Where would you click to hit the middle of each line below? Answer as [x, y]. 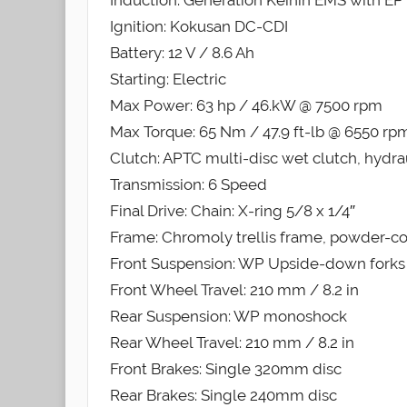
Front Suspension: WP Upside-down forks [258, 264]
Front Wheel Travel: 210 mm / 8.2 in [234, 290]
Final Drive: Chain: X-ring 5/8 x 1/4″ [233, 211]
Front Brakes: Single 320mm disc [226, 369]
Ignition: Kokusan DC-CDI [199, 27]
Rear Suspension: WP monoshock [228, 317]
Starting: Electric [168, 79]
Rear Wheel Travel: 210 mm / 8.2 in [232, 343]
